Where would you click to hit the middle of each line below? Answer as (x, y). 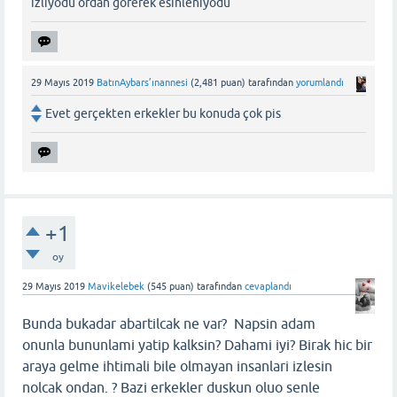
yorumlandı (320, 82)
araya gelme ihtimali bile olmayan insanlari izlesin (179, 366)
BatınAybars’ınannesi (142, 82)
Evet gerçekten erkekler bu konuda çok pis (163, 113)
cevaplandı (268, 286)
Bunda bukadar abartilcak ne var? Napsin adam (169, 323)
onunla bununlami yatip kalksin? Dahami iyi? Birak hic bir (197, 344)
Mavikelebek (116, 286)
